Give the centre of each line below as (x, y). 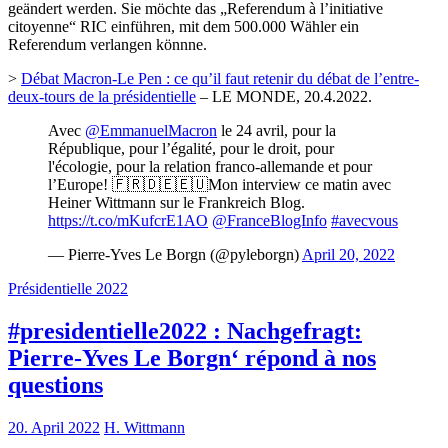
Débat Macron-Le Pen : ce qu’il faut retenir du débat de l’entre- (220, 78)
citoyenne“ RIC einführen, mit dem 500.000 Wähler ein (183, 26)
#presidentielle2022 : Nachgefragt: (185, 330)
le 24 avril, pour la (276, 130)
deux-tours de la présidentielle (102, 96)
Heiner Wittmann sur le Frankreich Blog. (176, 202)
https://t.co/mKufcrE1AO (128, 220)
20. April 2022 (54, 427)
